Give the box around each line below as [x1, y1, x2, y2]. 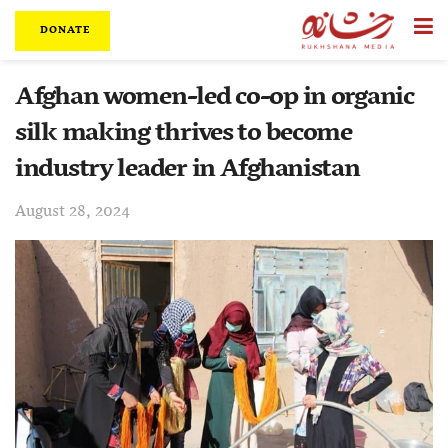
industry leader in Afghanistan [15, 147, 360, 192]
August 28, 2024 [15, 197, 130, 226]
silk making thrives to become [15, 111, 352, 156]
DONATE [37, 21, 90, 40]
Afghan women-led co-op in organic [15, 75, 414, 120]
